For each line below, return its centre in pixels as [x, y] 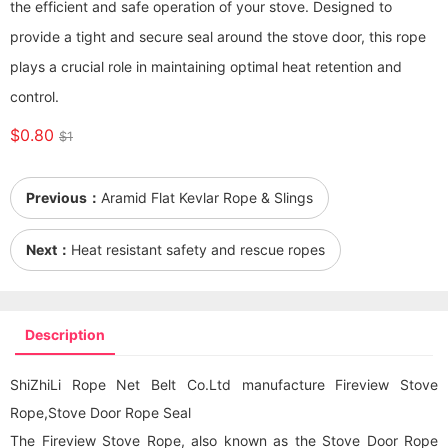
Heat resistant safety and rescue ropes [198, 249]
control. [34, 96]
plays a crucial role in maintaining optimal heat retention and [206, 66]
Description [65, 334]
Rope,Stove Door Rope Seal [100, 412]
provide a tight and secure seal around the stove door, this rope [218, 36]
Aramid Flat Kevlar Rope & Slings [207, 197]
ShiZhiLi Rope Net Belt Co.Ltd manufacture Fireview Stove [224, 384]
